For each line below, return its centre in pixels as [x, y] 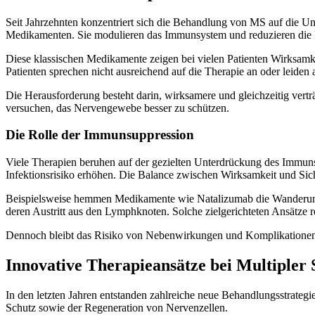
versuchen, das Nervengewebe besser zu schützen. [117, 108]
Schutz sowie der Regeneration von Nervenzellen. [117, 307]
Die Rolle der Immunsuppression [100, 135]
